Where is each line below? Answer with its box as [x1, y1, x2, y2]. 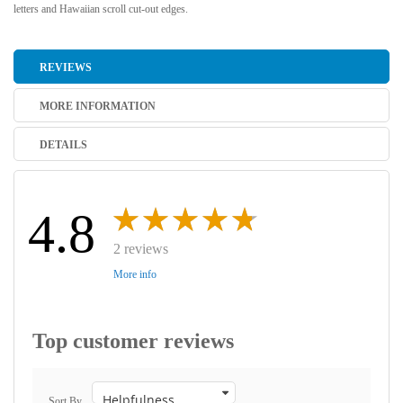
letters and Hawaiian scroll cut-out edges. [13, 3, 188, 15]
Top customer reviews [32, 329, 234, 353]
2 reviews [113, 241, 168, 256]
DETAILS [40, 139, 87, 151]
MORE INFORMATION [40, 100, 156, 112]
